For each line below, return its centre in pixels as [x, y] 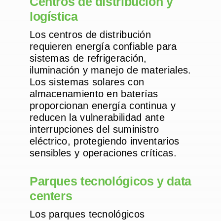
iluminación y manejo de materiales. [110, 70]
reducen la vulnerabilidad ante [97, 118]
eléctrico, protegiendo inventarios [104, 141]
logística [54, 17]
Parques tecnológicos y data [110, 181]
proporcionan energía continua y [103, 106]
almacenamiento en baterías [94, 94]
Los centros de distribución [90, 35]
